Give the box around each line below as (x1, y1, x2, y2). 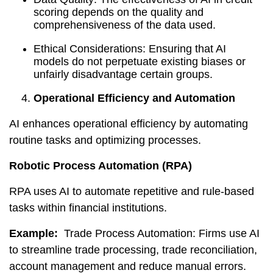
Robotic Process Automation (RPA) (9, 160, 192, 172)
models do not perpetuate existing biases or (34, 55, 246, 68)
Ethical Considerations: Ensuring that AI (34, 43, 226, 55)
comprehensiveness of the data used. (34, 19, 216, 31)
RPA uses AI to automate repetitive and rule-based (9, 185, 254, 197)
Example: (9, 227, 58, 239)
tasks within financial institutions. (9, 202, 167, 214)
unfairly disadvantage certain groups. (34, 68, 213, 80)
